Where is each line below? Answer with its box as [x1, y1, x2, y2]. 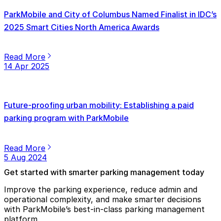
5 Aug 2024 [4, 152, 47, 162]
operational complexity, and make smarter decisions [4, 194, 201, 204]
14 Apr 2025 [4, 61, 49, 72]
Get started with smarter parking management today [4, 167, 204, 177]
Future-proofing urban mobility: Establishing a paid [4, 100, 194, 110]
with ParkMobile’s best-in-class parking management [4, 204, 205, 214]
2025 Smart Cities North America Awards [4, 22, 159, 32]
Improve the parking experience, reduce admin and [4, 184, 197, 194]
